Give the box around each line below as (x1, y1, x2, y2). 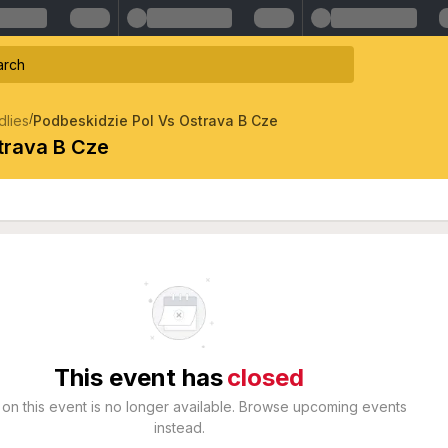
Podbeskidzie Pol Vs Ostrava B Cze (33, 111, 278, 129)
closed (227, 362, 304, 392)
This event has (54, 362, 223, 392)
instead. (153, 418, 205, 436)
